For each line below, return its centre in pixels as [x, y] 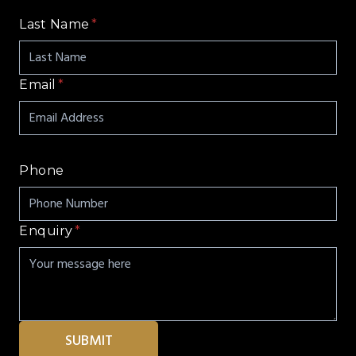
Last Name [54, 24]
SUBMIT [89, 341]
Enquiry [46, 231]
